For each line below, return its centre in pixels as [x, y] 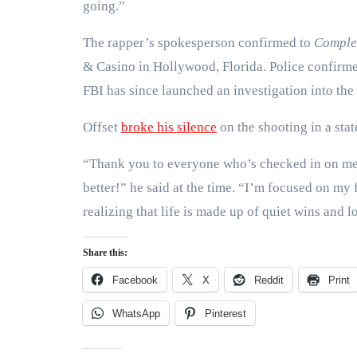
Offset [102, 127]
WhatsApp [136, 314]
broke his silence [169, 127]
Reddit [269, 280]
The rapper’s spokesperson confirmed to [198, 43]
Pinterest [226, 314]
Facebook [135, 280]
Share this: [105, 253]
